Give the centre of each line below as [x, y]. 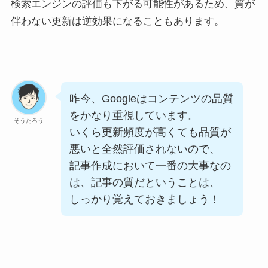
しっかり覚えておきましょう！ [145, 200]
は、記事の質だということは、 [145, 183]
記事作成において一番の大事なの [150, 166]
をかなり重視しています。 [134, 116]
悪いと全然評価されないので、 [145, 149]
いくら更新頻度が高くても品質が [150, 133]
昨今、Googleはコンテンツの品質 [152, 99]
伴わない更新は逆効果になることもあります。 [117, 21]
